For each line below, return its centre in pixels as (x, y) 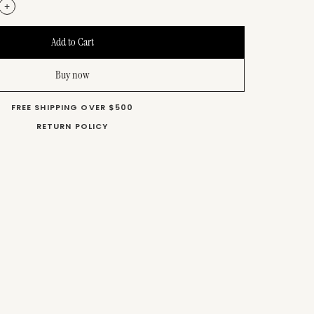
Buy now (72, 74)
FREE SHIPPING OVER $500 (72, 107)
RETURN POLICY (72, 126)
